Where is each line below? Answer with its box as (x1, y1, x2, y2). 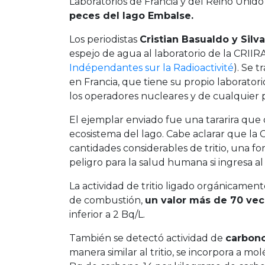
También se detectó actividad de (69, 232, 225, 244)
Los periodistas (69, 33, 140, 45)
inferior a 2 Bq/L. (69, 208, 145, 220)
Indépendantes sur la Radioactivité (69, 62, 234, 73)
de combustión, (69, 194, 145, 206)
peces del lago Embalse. (69, 9, 193, 21)
